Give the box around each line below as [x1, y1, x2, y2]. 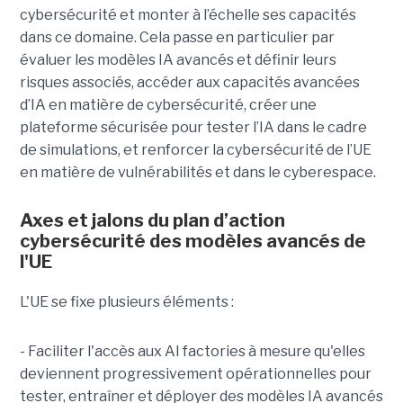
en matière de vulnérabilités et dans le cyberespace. [19, 164, 376, 182]
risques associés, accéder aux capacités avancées [19, 74, 360, 92]
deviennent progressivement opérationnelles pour [19, 365, 372, 383]
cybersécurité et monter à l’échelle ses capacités [19, 6, 356, 24]
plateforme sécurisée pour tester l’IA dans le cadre [19, 119, 367, 137]
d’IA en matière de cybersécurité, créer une [19, 96, 317, 114]
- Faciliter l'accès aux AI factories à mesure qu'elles [19, 343, 365, 361]
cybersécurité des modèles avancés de [19, 230, 366, 253]
